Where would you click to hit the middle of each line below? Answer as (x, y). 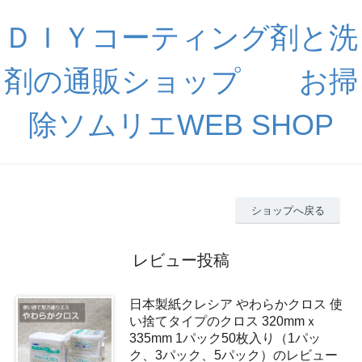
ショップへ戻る (288, 210)
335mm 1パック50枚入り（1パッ (225, 338)
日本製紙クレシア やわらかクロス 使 (236, 304)
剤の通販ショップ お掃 (181, 81)
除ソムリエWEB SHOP (181, 125)
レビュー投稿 (181, 260)
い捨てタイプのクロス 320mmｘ (223, 321)
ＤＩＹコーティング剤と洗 (181, 38)
